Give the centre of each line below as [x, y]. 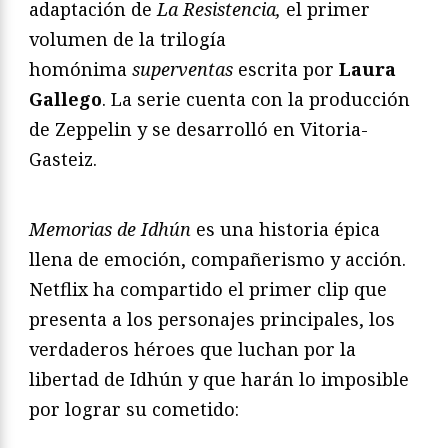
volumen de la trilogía [127, 38]
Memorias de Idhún [110, 228]
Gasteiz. [63, 158]
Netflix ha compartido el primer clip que [208, 288]
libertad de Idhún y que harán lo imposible [219, 378]
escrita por [286, 68]
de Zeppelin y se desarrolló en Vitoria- [198, 128]
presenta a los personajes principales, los [212, 318]
